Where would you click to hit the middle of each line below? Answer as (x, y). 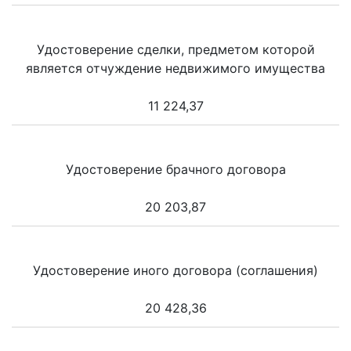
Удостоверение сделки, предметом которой (175, 49)
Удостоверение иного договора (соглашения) (175, 270)
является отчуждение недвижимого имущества (175, 68)
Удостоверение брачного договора (175, 169)
